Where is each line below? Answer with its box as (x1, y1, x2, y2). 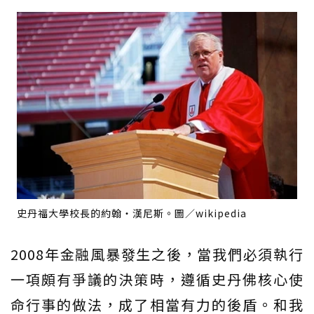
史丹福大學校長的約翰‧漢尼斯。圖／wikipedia (17, 206, 247, 221)
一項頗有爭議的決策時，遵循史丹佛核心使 (11, 269, 303, 290)
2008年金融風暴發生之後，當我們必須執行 (11, 244, 303, 265)
